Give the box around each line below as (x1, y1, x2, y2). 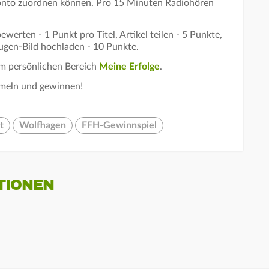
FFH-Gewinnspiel (82, 120, 157, 130)
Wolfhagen (19, 120, 66, 130)
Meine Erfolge (99, 61, 160, 71)
